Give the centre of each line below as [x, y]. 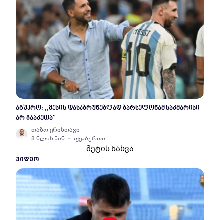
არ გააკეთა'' [36, 118]
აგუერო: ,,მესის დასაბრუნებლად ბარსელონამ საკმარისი [108, 108]
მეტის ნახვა [110, 149]
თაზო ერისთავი [55, 130]
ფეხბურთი [89, 138]
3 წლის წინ [48, 138]
